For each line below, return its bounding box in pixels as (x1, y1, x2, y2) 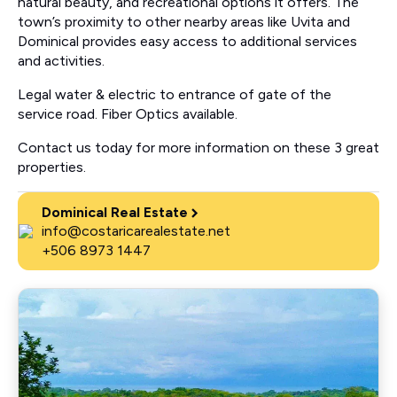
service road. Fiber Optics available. (18, 105, 237, 123)
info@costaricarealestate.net (42, 222, 230, 240)
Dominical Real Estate (42, 204, 188, 222)
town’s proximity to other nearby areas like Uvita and (18, 13, 350, 31)
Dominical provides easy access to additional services (18, 33, 357, 51)
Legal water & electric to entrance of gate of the (18, 86, 331, 104)
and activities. (18, 52, 105, 70)
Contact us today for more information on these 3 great (18, 139, 379, 157)
